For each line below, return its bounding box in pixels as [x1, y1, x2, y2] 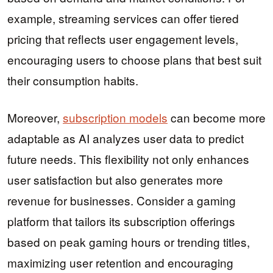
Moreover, [7, 108, 63, 126]
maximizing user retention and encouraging [7, 253, 233, 271]
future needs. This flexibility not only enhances [7, 150, 249, 167]
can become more [168, 108, 266, 126]
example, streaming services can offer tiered [7, 10, 239, 26]
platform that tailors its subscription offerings [7, 212, 235, 229]
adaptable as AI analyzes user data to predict [7, 129, 244, 146]
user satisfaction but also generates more [7, 171, 223, 188]
